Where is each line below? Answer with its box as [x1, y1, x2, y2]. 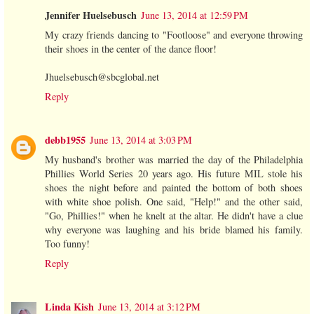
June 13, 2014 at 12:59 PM [141, 8, 248, 22]
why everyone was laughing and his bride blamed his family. [45, 222, 303, 236]
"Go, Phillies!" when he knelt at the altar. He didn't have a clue [45, 208, 303, 222]
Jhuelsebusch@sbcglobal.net [45, 69, 159, 83]
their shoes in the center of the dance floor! [45, 41, 217, 55]
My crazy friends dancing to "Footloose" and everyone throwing [45, 27, 303, 41]
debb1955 [45, 132, 86, 147]
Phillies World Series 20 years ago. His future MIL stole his [45, 166, 303, 180]
